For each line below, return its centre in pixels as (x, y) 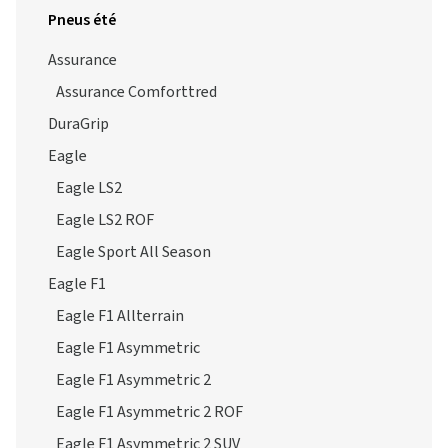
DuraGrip (78, 124)
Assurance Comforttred (136, 92)
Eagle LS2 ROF (105, 220)
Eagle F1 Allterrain (120, 316)
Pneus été (82, 20)
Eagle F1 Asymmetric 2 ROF (149, 412)
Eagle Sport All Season (133, 252)
